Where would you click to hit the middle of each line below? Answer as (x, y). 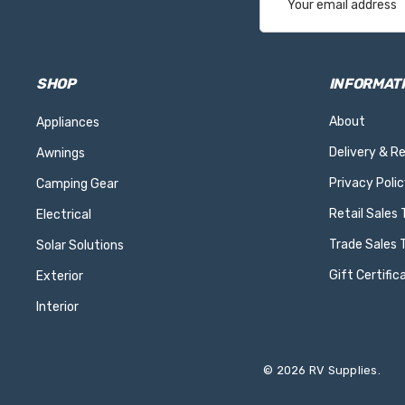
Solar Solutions (80, 245)
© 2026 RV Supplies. (322, 370)
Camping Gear (77, 184)
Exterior (60, 276)
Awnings (61, 153)
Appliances (68, 122)
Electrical (64, 214)
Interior (57, 306)
